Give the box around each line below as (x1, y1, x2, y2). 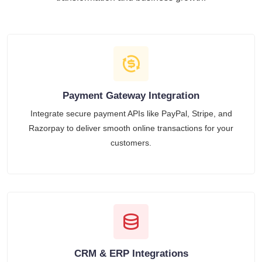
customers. (111, 137, 151, 147)
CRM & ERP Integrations (74, 247, 188, 259)
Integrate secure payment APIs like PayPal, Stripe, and (30, 108, 232, 118)
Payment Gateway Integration (63, 89, 199, 101)
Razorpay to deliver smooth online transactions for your (29, 123, 233, 133)
